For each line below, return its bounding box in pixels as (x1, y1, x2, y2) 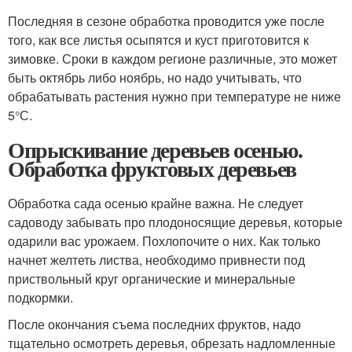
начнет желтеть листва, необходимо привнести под (8, 251, 305, 269)
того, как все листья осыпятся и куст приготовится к (8, 31, 309, 49)
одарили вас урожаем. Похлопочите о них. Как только (8, 232, 321, 251)
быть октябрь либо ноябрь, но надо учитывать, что (8, 68, 302, 87)
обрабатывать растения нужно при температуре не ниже (8, 87, 341, 106)
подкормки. (8, 288, 73, 307)
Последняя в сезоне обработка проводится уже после (8, 12, 324, 31)
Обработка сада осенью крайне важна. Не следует (8, 194, 303, 213)
